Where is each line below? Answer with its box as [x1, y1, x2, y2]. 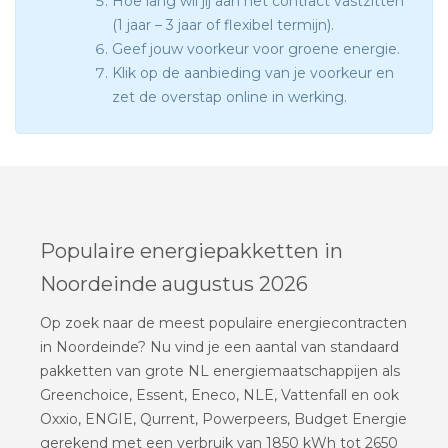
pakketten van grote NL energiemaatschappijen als [40, 361, 400, 380]
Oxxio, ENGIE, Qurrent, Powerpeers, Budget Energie [40, 409, 407, 428]
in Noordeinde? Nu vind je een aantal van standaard [40, 337, 399, 356]
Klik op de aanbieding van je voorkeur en [112, 64, 394, 83]
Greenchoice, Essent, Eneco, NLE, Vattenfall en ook [40, 385, 399, 404]
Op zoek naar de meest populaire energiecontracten [40, 313, 407, 332]
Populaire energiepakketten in [40, 238, 343, 263]
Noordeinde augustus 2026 [40, 271, 308, 296]
